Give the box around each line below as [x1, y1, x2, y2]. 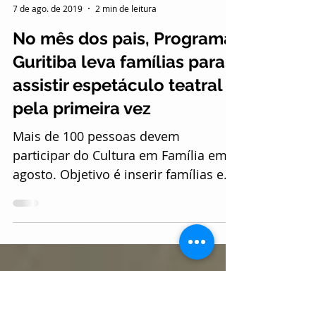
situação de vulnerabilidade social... [13, 262, 226, 279]
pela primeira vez [13, 176, 151, 196]
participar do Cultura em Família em [13, 224, 227, 241]
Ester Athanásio [13, 68, 75, 80]
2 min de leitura [95, 80, 157, 92]
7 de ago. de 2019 [13, 80, 83, 92]
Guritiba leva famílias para [13, 129, 225, 150]
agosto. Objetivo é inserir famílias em [13, 243, 236, 260]
